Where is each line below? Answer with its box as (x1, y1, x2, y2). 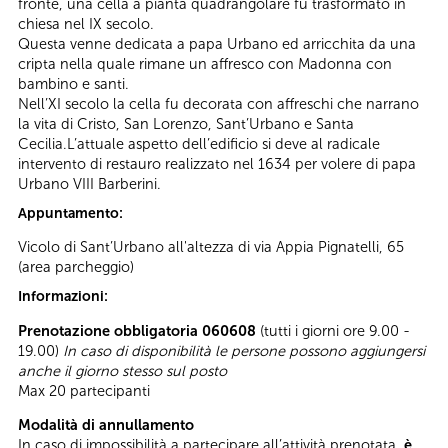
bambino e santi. (18, 74, 129, 93)
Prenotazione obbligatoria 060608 (18, 321, 256, 340)
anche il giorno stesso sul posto (18, 361, 227, 380)
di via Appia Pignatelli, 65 (238, 238, 404, 257)
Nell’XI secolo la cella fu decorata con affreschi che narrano (18, 94, 419, 113)
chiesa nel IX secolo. (18, 14, 154, 33)
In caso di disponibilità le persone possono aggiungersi (63, 341, 425, 360)
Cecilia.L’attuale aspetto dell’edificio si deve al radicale (18, 134, 380, 153)
